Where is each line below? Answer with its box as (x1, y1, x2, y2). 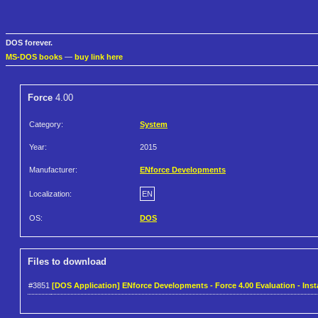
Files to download (28, 256, 106, 268)
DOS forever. (6, 38, 53, 48)
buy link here (75, 53, 123, 62)
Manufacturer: (29, 165, 77, 175)
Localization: (29, 190, 72, 199)
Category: (29, 120, 63, 129)
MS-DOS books (6, 53, 62, 62)
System (140, 120, 168, 129)
